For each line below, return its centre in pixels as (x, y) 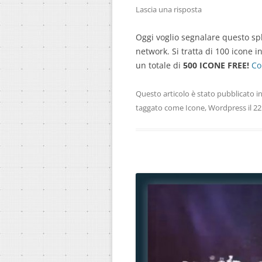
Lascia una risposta (169, 10)
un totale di (159, 65)
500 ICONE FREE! (216, 65)
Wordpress (227, 108)
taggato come (161, 108)
